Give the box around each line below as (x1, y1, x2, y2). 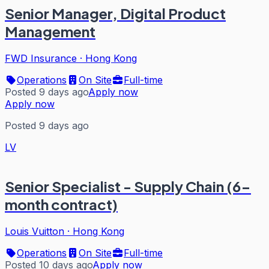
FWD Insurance (5, 52, 77, 64)
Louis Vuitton (5, 225, 64, 237)
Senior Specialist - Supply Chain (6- (5, 177, 251, 195)
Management (5, 22, 95, 40)
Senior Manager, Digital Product (5, 4, 226, 22)
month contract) (5, 195, 118, 213)
